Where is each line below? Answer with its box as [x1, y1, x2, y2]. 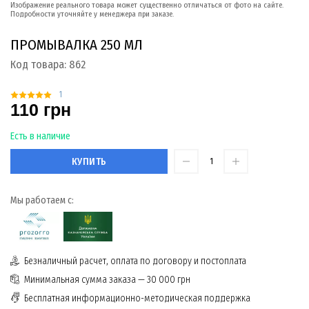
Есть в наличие [10, 130, 70, 143]
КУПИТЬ [71, 155, 107, 168]
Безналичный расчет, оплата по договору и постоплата [24, 255, 246, 268]
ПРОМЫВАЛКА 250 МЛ [10, 35, 143, 54]
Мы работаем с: [10, 195, 74, 207]
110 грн [10, 100, 71, 120]
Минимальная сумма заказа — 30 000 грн [24, 274, 190, 286]
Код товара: [10, 57, 69, 71]
